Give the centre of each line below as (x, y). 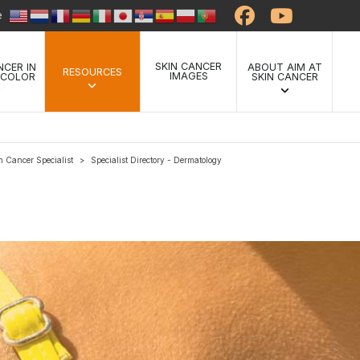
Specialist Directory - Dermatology (156, 160)
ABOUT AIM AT (284, 67)
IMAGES (188, 76)
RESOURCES (92, 72)
